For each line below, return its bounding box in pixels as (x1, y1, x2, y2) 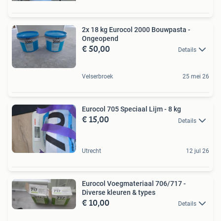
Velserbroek (82, 73, 113, 80)
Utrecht (82, 147, 101, 155)
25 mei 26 (183, 73, 209, 80)
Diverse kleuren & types (82, 188, 155, 197)
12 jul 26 (186, 147, 209, 155)
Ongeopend (82, 35, 118, 43)
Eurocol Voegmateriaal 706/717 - (82, 180, 186, 188)
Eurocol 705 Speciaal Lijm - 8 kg (82, 105, 181, 113)
